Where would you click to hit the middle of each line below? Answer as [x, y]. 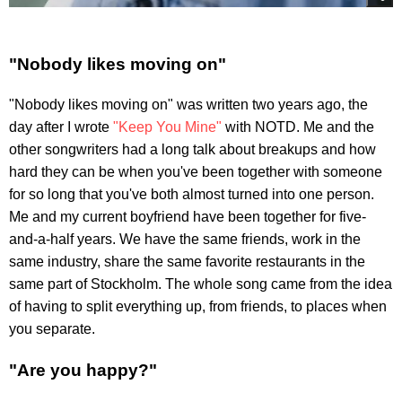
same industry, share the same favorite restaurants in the [187, 262]
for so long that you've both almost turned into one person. [192, 195]
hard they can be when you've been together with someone [196, 172]
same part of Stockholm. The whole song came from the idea [201, 284]
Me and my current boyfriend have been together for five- [188, 217]
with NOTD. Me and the [298, 127]
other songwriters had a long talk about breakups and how [192, 150]
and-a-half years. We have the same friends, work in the [185, 240]
